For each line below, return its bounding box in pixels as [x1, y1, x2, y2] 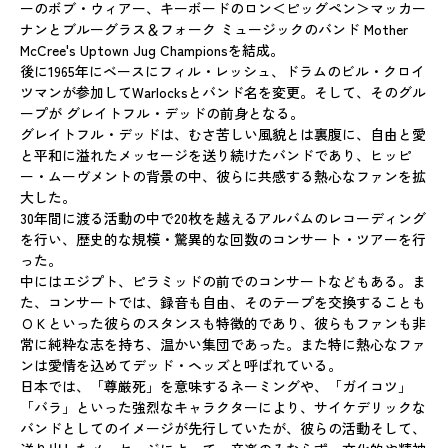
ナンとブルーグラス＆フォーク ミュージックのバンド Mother [20, 18, 408, 39]
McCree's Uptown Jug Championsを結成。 [20, 39, 284, 60]
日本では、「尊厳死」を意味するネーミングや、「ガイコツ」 [20, 375, 412, 396]
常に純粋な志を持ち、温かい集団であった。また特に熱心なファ [20, 333, 426, 354]
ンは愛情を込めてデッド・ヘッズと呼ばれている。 [20, 354, 342, 375]
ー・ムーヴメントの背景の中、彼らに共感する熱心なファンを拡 [20, 165, 426, 186]
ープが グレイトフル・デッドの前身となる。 [20, 102, 304, 123]
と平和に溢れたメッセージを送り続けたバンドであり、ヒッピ [20, 144, 412, 165]
